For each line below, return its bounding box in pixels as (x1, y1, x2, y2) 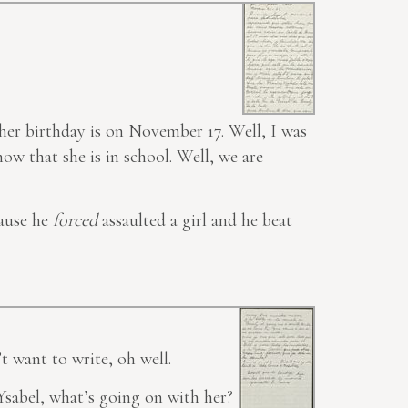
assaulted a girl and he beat (97, 209, 292, 232)
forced (53, 209, 97, 232)
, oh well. (108, 348, 171, 371)
